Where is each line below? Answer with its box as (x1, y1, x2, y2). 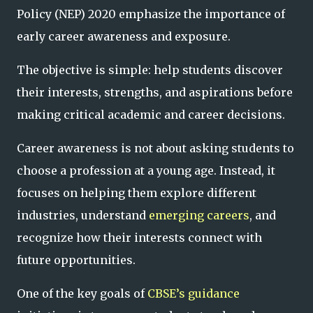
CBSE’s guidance (147, 286, 240, 300)
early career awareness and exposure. (17, 29, 231, 43)
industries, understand (17, 208, 146, 222)
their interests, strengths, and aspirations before (17, 85, 293, 99)
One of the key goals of (17, 286, 147, 300)
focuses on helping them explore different (17, 186, 256, 200)
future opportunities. (17, 253, 136, 267)
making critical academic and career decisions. (17, 108, 285, 122)
